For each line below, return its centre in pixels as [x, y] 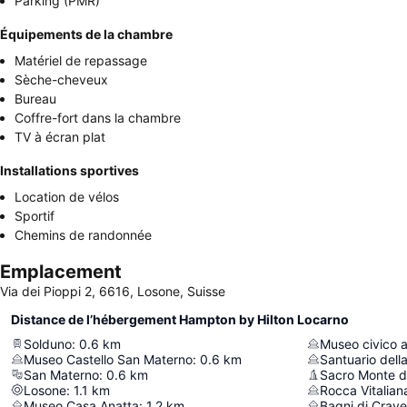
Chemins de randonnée [83, 234]
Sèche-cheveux [61, 79]
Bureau [35, 98]
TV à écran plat [60, 136]
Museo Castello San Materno [108, 359]
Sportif [35, 215]
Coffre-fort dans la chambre [98, 117]
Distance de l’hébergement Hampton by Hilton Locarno [180, 319]
